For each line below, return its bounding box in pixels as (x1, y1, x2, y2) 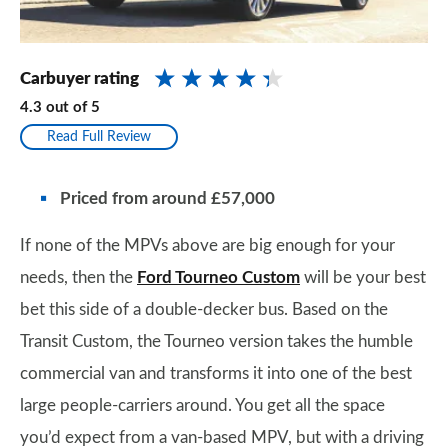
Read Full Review (47, 129, 151, 144)
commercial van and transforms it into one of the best (20, 364, 412, 382)
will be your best (300, 268, 426, 286)
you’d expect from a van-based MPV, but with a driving (20, 428, 424, 446)
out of (46, 99, 87, 115)
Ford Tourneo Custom (137, 268, 300, 286)
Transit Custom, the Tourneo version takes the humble (20, 332, 413, 350)
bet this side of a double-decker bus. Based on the (20, 300, 388, 318)
